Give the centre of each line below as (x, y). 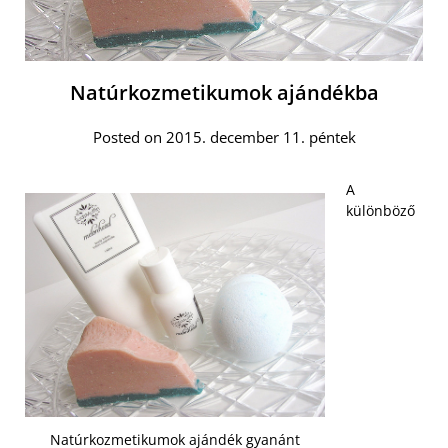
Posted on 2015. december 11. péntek (224, 136)
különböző (380, 210)
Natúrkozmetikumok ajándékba (224, 92)
